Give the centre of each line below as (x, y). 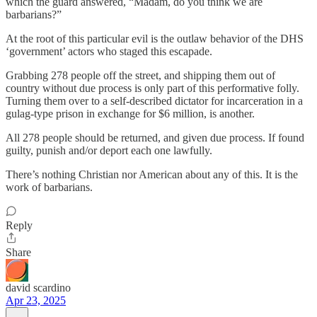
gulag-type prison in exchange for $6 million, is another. (130, 114)
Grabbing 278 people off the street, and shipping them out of (140, 75)
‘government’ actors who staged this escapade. (109, 51)
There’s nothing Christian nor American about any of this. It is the (152, 174)
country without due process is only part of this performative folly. (152, 88)
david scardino (38, 288)
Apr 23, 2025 (36, 300)
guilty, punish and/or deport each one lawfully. (109, 150)
